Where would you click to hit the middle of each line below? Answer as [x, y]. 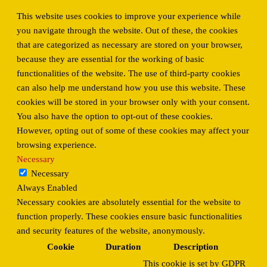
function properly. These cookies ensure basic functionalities [129, 217]
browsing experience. [57, 145]
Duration [123, 247]
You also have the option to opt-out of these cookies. [115, 117]
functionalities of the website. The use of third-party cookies [128, 74]
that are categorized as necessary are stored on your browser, [130, 45]
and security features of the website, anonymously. [111, 231]
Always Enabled [47, 188]
